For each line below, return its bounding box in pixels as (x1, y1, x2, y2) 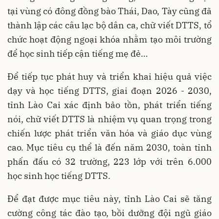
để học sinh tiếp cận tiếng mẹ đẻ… (7, 48, 148, 60)
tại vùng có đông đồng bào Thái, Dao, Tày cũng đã (7, 5, 212, 17)
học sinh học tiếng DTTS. (7, 170, 110, 182)
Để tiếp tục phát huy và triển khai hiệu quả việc (7, 71, 212, 83)
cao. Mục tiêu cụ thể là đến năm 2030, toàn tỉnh (7, 142, 212, 153)
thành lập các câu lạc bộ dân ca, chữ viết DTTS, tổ (7, 20, 212, 31)
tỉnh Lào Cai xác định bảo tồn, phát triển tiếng (7, 99, 212, 111)
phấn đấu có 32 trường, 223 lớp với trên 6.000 (7, 156, 212, 168)
